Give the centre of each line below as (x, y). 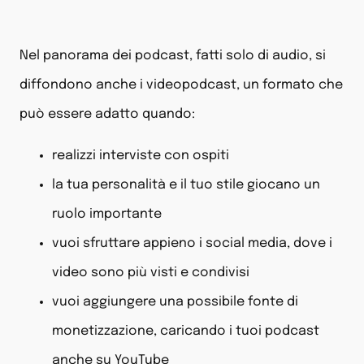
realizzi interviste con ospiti (141, 155)
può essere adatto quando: (107, 115)
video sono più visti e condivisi (151, 272)
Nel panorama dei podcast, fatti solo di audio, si (173, 56)
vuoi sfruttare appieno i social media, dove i (192, 243)
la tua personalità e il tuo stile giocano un (186, 184)
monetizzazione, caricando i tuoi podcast (186, 331)
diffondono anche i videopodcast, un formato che (181, 85)
